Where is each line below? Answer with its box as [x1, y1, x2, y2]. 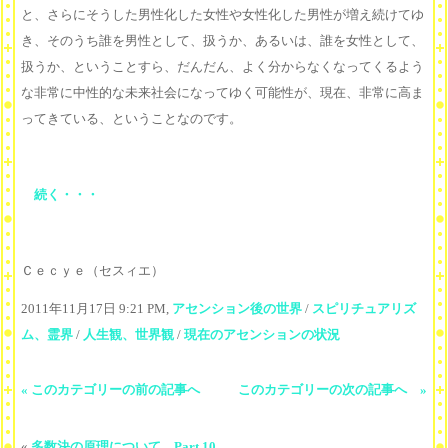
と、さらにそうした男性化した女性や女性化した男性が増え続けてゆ [21, 7, 424, 23]
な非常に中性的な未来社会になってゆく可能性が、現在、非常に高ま [21, 85, 424, 101]
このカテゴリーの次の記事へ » [238, 382, 427, 398]
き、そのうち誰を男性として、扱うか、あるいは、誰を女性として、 [21, 33, 424, 49]
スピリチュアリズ [312, 301, 416, 317]
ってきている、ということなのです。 [21, 111, 242, 127]
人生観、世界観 [83, 327, 174, 343]
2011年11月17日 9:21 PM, [21, 301, 172, 317]
